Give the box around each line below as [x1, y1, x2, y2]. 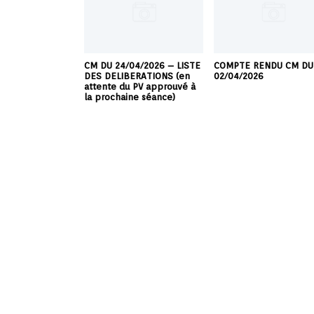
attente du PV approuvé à [84, 81, 196, 93]
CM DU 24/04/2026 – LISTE [84, 60, 201, 71]
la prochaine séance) [84, 92, 176, 103]
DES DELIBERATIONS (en [84, 71, 191, 82]
